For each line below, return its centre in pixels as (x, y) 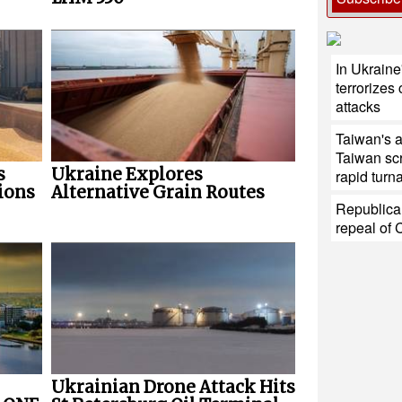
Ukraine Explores (127, 175)
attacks (358, 106)
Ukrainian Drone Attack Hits (173, 388)
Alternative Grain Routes (157, 193)
